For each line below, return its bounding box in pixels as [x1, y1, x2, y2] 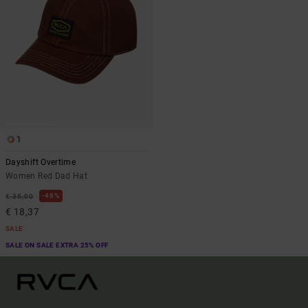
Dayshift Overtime [5, 157, 76, 168]
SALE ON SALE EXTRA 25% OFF [5, 241, 109, 250]
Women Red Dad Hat [5, 171, 88, 181]
